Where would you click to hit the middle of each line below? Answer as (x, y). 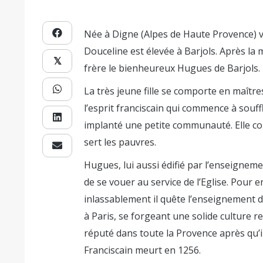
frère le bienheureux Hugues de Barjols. (172, 68)
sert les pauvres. (120, 142)
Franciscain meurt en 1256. (143, 250)
